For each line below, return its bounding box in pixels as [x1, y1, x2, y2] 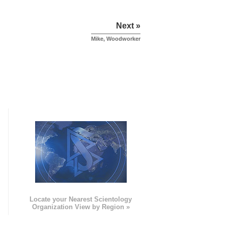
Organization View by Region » [32, 203, 130, 211]
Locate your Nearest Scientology [30, 195, 132, 204]
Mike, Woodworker [91, 36, 140, 42]
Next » [116, 21, 140, 31]
